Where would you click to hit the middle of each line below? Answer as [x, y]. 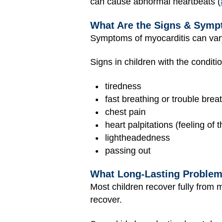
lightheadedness [138, 138]
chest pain [125, 112]
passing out [128, 150]
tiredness [123, 86]
